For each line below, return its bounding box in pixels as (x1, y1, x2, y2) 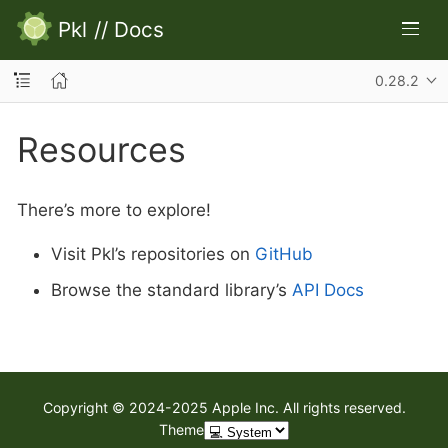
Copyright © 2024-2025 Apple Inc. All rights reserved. (42, 399, 406, 416)
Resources (17, 128, 186, 170)
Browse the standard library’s (51, 279, 292, 300)
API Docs (292, 279, 364, 300)
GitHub (255, 244, 313, 264)
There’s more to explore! (17, 200, 211, 220)
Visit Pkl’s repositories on (51, 244, 255, 264)
